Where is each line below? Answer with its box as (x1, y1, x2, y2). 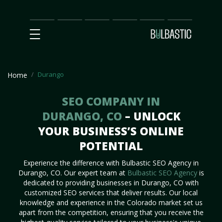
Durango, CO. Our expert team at (18, 168, 127, 177)
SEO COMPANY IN (62, 94, 160, 109)
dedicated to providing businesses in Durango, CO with (23, 178, 199, 187)
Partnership (112, 14, 149, 24)
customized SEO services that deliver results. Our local (24, 188, 198, 197)
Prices (85, 14, 105, 24)
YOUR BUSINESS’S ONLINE (38, 123, 184, 138)
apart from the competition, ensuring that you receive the (18, 208, 204, 217)
